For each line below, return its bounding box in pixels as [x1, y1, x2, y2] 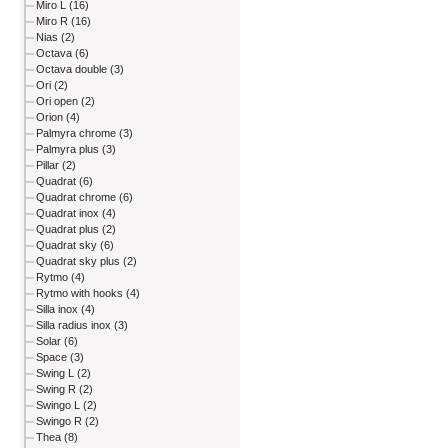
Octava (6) [36, 47, 89, 60]
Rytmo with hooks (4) [36, 287, 140, 300]
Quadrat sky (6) [36, 239, 114, 252]
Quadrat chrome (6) [36, 191, 133, 204]
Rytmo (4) [36, 271, 85, 284]
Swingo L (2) [36, 399, 97, 412]
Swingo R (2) [36, 415, 99, 428]
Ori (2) [36, 79, 68, 92]
